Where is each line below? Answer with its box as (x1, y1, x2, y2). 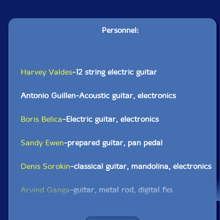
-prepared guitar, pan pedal (64, 138, 163, 147)
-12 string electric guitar (72, 67, 158, 77)
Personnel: (101, 26, 138, 35)
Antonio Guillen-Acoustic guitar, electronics (21, 91, 176, 100)
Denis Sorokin (21, 162, 71, 171)
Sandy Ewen (21, 138, 64, 147)
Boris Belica (21, 114, 63, 124)
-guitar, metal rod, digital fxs (70, 185, 173, 194)
